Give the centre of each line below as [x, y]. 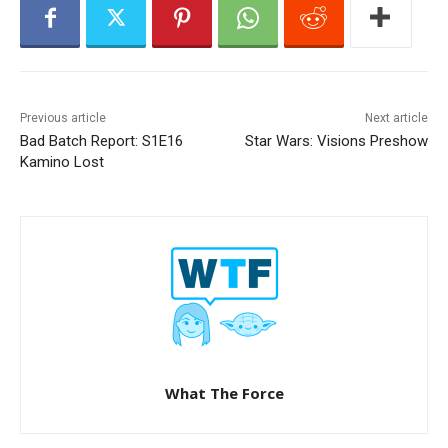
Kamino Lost [62, 162]
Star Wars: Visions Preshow [336, 141]
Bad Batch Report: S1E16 [101, 141]
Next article [396, 118]
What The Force [224, 393]
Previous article [63, 118]
